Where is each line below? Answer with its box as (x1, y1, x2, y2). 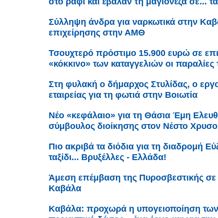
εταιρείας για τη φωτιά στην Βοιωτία (49, 90, 198, 100)
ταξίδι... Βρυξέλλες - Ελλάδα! (49, 152, 166, 163)
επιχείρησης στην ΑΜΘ (49, 28, 145, 38)
